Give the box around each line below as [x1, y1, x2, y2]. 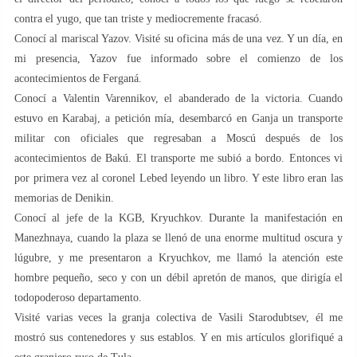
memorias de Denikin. [14, 191, 114, 204]
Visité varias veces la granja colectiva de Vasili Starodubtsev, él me [14, 311, 343, 324]
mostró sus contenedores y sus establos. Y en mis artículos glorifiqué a [14, 331, 343, 343]
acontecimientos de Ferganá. [14, 72, 142, 84]
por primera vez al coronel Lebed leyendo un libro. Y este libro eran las [14, 171, 343, 184]
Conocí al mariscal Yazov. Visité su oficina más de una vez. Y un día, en [14, 32, 343, 45]
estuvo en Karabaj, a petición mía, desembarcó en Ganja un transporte [14, 112, 343, 124]
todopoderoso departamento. [14, 291, 142, 304]
